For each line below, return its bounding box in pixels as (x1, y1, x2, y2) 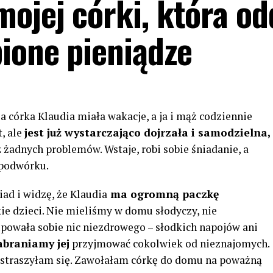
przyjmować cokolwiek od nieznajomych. (69, 236, 269, 250)
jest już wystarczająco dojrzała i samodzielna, (24, 126, 271, 140)
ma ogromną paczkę (107, 187, 219, 201)
